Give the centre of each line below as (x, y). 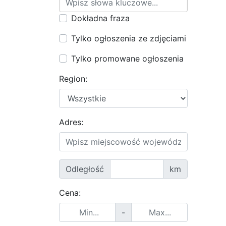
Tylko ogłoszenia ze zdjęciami (129, 38)
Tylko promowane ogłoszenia (127, 59)
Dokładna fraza (100, 18)
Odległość (85, 169)
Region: (73, 79)
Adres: (71, 122)
